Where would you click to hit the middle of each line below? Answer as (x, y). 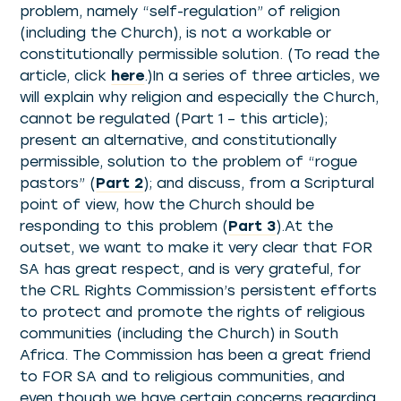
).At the (305, 226)
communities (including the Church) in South (179, 333)
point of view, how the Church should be (167, 205)
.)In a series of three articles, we (262, 76)
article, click (66, 76)
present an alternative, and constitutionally (179, 140)
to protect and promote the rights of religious (193, 312)
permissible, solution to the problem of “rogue (189, 162)
